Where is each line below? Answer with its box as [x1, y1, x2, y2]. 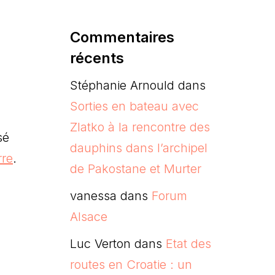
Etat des [165, 236, 211, 251]
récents [69, 48, 124, 67]
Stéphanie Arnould [69, 77, 174, 93]
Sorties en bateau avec [69, 98, 199, 114]
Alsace [69, 209, 107, 224]
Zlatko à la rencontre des [69, 119, 210, 134]
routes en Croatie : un [69, 257, 192, 272]
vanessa [69, 188, 117, 203]
